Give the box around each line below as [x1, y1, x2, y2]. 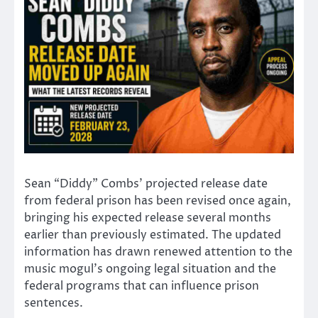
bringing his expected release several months [24, 210, 271, 226]
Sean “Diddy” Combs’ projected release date [24, 176, 268, 192]
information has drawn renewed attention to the [24, 244, 292, 261]
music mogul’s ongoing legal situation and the [24, 261, 276, 278]
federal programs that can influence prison [24, 278, 259, 295]
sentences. [24, 295, 83, 312]
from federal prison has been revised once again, [24, 193, 291, 209]
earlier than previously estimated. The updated [24, 227, 281, 243]
